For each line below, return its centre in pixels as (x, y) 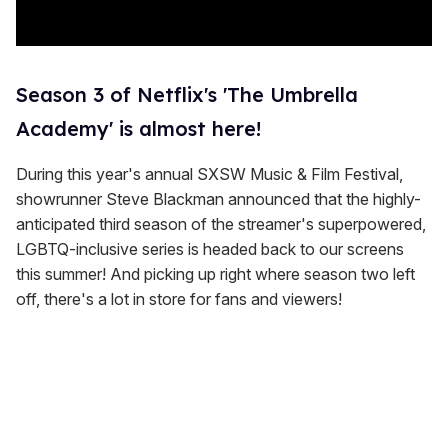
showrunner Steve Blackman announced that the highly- (218, 198)
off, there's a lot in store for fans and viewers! (179, 298)
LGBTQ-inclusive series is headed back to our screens (210, 248)
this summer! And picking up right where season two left (215, 273)
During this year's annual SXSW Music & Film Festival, (209, 173)
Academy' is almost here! (138, 128)
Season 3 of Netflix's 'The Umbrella (187, 94)
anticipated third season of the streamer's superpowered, (221, 223)
